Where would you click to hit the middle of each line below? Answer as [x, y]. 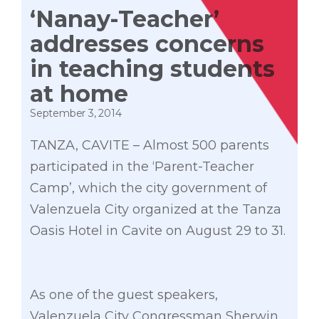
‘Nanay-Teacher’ [125, 19]
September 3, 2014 [76, 114]
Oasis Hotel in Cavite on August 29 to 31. [158, 231]
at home [79, 94]
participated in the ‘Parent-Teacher [142, 167]
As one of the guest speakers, [124, 295]
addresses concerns [147, 44]
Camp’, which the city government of [148, 188]
